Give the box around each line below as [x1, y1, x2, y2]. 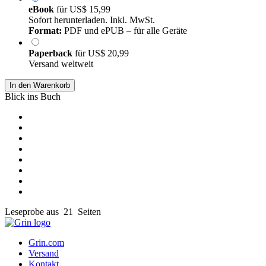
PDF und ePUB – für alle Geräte [62, 25, 187, 36]
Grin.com [28, 237, 64, 248]
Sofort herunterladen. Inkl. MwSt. [28, 14, 155, 25]
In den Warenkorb [9, 80, 70, 90]
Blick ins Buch [5, 91, 61, 102]
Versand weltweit [28, 58, 93, 69]
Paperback [28, 47, 75, 58]
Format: [28, 25, 62, 36]
